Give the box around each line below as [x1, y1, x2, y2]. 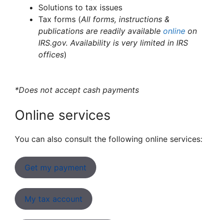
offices [38, 50, 64, 59]
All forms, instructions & [81, 14, 169, 24]
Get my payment [25, 163, 86, 172]
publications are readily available [38, 26, 163, 36]
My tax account [25, 194, 82, 204]
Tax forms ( [38, 14, 81, 24]
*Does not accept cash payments [15, 85, 139, 95]
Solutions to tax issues [38, 2, 122, 12]
